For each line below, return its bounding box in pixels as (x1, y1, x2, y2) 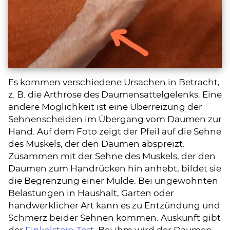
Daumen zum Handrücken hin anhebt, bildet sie (8, 164, 221, 173)
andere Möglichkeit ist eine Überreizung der (8, 103, 202, 111)
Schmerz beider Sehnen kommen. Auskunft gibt (8, 214, 221, 222)
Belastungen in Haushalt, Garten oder (8, 189, 174, 198)
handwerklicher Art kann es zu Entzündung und (8, 201, 220, 210)
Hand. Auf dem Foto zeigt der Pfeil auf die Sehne (8, 127, 221, 136)
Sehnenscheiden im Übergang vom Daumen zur (8, 115, 222, 124)
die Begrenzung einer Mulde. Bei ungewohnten (8, 177, 218, 185)
